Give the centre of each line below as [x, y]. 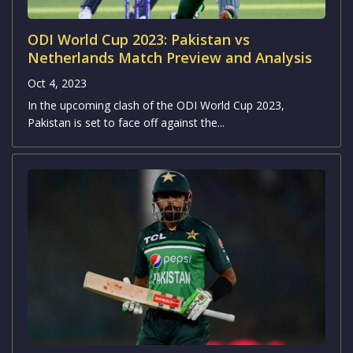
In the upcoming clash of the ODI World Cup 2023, [156, 106]
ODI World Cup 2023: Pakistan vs [139, 40]
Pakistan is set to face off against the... [126, 123]
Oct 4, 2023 [57, 84]
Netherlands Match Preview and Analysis [170, 58]
